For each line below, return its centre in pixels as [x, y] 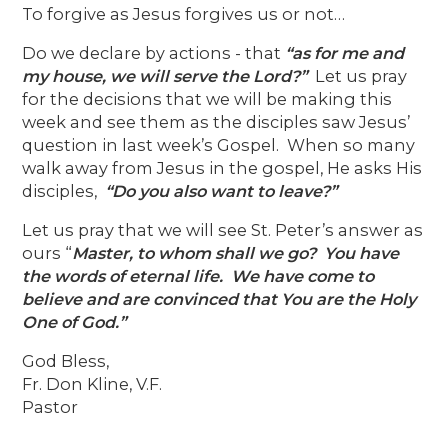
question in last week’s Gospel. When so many [219, 144]
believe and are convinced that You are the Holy [219, 298]
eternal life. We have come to [252, 275]
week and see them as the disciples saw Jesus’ [216, 121]
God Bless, [66, 360]
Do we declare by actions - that [154, 52]
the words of [76, 275]
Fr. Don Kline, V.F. [92, 383]
